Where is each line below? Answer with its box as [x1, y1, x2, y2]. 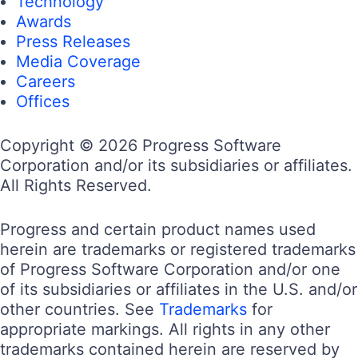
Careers [16, 72, 75, 92]
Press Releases [16, 32, 130, 52]
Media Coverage [16, 52, 141, 72]
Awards [16, 12, 71, 32]
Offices [16, 92, 70, 112]
